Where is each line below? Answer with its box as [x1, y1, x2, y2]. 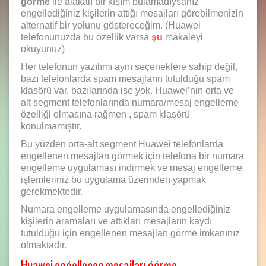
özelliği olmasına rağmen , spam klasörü [21, 109, 190, 119]
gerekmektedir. [21, 186, 83, 197]
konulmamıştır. [21, 121, 81, 131]
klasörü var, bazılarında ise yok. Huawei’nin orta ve [21, 85, 234, 96]
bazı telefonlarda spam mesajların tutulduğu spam [21, 74, 230, 84]
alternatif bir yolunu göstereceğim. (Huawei [21, 20, 201, 30]
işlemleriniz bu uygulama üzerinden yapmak [21, 175, 206, 185]
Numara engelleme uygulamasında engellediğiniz [21, 204, 230, 214]
